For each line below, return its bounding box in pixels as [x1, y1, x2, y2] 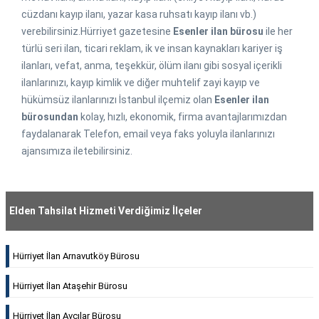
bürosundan [21, 111, 78, 123]
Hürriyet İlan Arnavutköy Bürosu [13, 251, 140, 262]
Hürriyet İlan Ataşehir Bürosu [13, 281, 127, 292]
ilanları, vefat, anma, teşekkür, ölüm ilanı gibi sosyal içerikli [21, 60, 282, 72]
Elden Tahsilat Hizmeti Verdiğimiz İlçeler [9, 205, 202, 217]
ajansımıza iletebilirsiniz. [21, 145, 132, 157]
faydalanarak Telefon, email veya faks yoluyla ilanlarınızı [21, 128, 275, 140]
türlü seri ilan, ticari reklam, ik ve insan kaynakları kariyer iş [21, 43, 283, 55]
